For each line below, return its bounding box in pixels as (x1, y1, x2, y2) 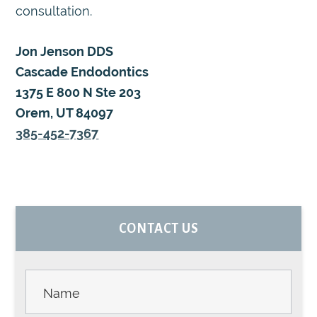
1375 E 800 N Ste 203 (16, 85, 142, 100)
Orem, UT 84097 (16, 105, 114, 121)
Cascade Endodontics (16, 64, 149, 80)
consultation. (16, 4, 93, 19)
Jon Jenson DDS (16, 44, 114, 59)
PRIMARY (15, 204, 134, 231)
